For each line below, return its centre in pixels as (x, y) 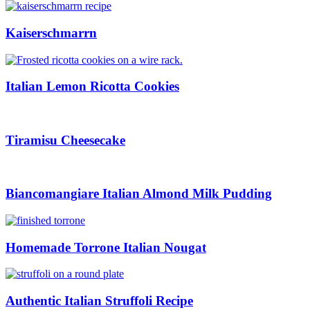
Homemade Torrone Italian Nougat (106, 247)
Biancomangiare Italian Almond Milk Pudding (139, 194)
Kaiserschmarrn (51, 33)
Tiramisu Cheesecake (65, 140)
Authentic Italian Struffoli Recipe (99, 300)
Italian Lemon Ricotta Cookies (92, 86)
